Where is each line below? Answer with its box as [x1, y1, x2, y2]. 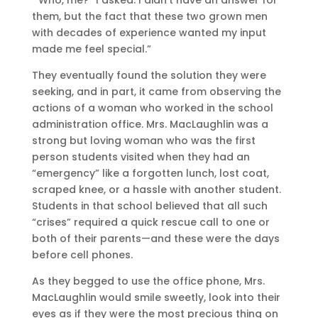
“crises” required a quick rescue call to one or [31, 214, 270, 229]
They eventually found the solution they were [31, 67, 266, 82]
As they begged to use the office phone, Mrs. [31, 273, 265, 288]
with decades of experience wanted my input [31, 25, 266, 40]
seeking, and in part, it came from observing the [31, 84, 281, 99]
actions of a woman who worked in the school [31, 100, 273, 115]
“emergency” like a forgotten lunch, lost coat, [31, 165, 269, 180]
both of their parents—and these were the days [31, 231, 280, 246]
